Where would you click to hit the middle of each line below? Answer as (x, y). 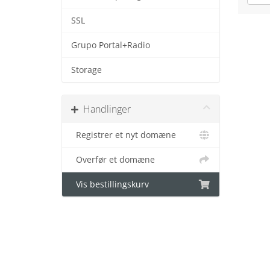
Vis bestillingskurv (110, 184)
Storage (86, 70)
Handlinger (105, 109)
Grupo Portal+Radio (111, 45)
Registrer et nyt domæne (124, 135)
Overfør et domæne (113, 160)
